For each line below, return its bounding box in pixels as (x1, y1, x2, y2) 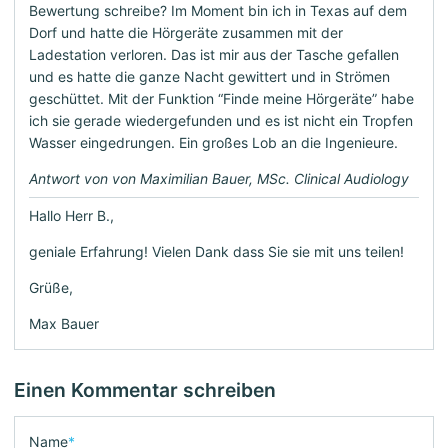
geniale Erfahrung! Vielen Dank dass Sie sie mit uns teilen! (29, 242, 404, 260)
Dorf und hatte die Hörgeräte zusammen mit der (29, 23, 343, 41)
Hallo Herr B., (29, 206, 114, 224)
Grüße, (29, 278, 73, 296)
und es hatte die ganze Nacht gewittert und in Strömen (29, 67, 390, 85)
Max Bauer (29, 314, 99, 332)
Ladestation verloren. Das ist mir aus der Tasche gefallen (29, 45, 399, 63)
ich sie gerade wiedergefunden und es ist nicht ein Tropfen (29, 111, 413, 129)
